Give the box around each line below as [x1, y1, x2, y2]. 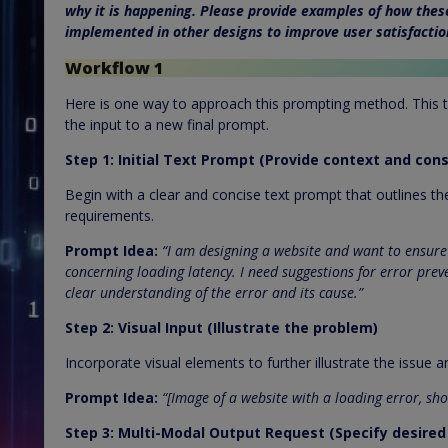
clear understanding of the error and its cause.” [65, 283, 363, 302]
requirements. [65, 206, 154, 225]
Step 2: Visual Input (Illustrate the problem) [65, 318, 378, 337]
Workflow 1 [65, 56, 164, 79]
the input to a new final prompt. [65, 115, 269, 134]
